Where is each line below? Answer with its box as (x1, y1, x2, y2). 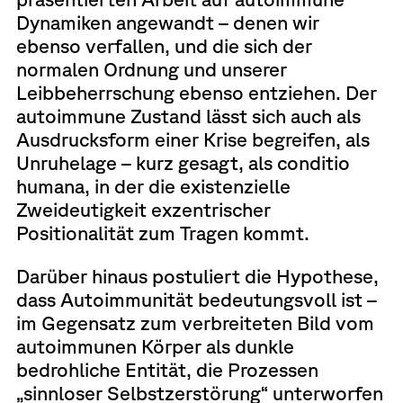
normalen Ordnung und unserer (15, 58, 287, 81)
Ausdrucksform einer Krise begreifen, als (15, 128, 370, 151)
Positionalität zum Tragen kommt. (15, 221, 309, 245)
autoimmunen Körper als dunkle (15, 334, 294, 357)
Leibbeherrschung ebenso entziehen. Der (15, 81, 377, 104)
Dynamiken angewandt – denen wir (15, 11, 319, 34)
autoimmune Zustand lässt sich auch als (15, 104, 361, 128)
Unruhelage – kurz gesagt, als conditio (15, 151, 350, 175)
